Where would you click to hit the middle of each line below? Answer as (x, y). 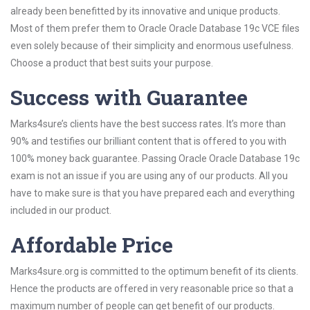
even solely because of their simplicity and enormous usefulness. (152, 46)
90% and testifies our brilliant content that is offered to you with (148, 141)
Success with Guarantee (129, 97)
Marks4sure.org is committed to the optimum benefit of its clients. (154, 271)
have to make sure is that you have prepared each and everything (153, 193)
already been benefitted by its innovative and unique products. (145, 11)
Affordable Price (92, 245)
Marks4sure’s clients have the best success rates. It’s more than (148, 124)
